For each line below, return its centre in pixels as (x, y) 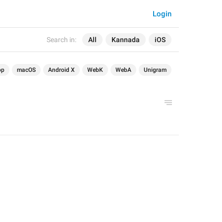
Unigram (155, 70)
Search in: (61, 40)
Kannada (126, 40)
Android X (61, 70)
